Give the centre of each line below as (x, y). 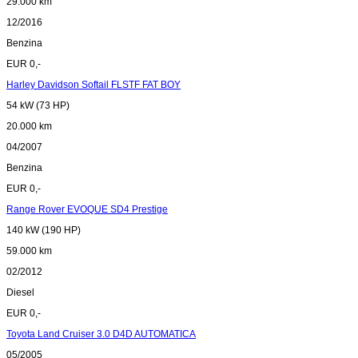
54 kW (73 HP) (38, 106)
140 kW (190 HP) (44, 231)
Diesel (20, 293)
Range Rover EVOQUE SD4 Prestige (87, 210)
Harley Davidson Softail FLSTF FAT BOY (93, 85)
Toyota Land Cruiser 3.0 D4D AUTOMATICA (101, 334)
